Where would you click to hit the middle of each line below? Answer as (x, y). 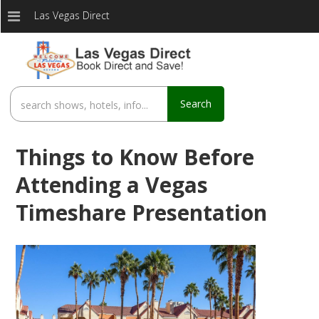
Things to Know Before (135, 157)
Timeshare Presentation (141, 212)
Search (196, 103)
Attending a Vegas (111, 184)
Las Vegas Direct (72, 15)
